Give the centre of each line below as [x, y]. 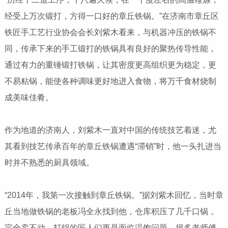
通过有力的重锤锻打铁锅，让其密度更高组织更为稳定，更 [110, 65]
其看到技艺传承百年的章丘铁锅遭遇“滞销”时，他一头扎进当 [113, 147]
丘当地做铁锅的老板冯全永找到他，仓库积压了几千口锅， [110, 212]
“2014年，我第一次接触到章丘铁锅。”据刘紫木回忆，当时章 [114, 195]
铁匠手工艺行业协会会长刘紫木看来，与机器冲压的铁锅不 [110, 33]
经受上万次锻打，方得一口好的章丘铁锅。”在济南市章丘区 [111, 16]
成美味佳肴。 [29, 98]
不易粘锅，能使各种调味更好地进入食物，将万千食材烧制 [110, 81]
